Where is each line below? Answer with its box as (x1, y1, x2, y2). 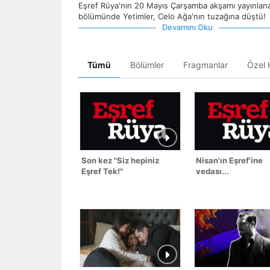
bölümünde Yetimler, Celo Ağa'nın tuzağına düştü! (78, 11, 266, 22)
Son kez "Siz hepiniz (81, 155, 159, 166)
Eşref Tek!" (81, 166, 123, 177)
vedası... (196, 166, 229, 177)
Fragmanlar (183, 60, 228, 71)
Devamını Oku (162, 22, 213, 33)
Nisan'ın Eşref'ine (196, 155, 263, 166)
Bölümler (130, 60, 164, 71)
